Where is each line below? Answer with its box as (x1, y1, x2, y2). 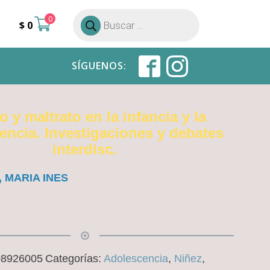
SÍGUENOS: (71, 59, 127, 72)
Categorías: (45, 253, 104, 265)
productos (72, 33, 109, 43)
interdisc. (52, 141, 118, 157)
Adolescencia (103, 253, 168, 265)
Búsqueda (72, 13, 108, 24)
